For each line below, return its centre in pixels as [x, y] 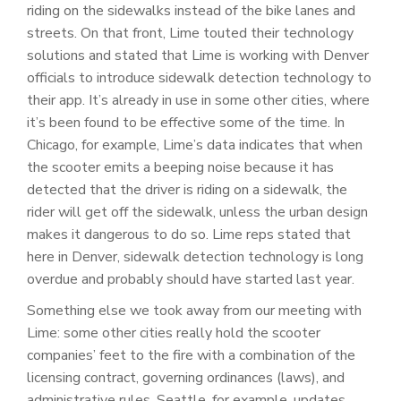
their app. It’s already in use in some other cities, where [198, 100]
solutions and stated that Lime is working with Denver [198, 55]
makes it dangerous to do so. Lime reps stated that [189, 234]
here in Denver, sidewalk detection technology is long [195, 256]
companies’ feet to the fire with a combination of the [191, 355]
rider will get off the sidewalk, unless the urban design [197, 212]
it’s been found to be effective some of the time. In [186, 122]
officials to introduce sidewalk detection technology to [199, 77]
